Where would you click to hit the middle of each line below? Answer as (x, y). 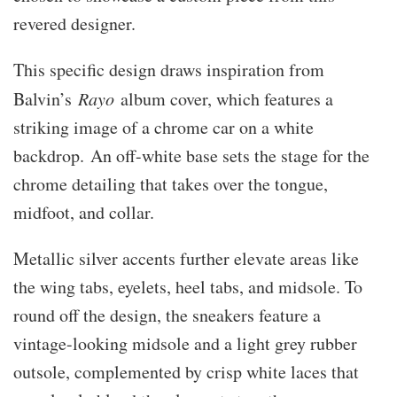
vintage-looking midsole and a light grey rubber (185, 343)
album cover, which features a (224, 98)
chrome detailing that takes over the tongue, (171, 183)
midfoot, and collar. (84, 212)
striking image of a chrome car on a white (163, 127)
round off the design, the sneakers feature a (167, 315)
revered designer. (74, 23)
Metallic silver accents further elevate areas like (186, 258)
